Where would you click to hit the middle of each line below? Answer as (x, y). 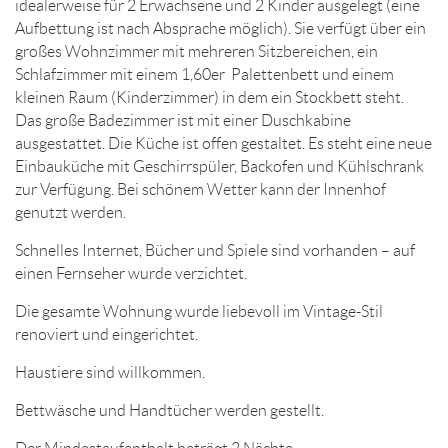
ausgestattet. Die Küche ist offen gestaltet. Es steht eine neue (223, 143)
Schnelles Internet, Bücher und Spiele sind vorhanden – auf (215, 250)
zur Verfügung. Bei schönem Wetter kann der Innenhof (200, 189)
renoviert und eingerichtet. (106, 334)
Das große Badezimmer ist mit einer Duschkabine (183, 120)
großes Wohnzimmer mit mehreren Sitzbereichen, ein (196, 51)
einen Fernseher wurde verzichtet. (131, 273)
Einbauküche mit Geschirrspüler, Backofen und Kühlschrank (219, 166)
